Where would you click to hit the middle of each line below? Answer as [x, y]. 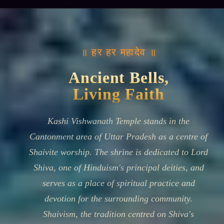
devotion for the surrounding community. [119, 198]
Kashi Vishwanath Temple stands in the [119, 121]
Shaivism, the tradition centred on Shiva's [119, 214]
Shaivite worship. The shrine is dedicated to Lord [119, 152]
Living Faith [119, 94]
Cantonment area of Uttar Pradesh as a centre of [119, 136]
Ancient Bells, [119, 77]
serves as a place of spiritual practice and [118, 183]
